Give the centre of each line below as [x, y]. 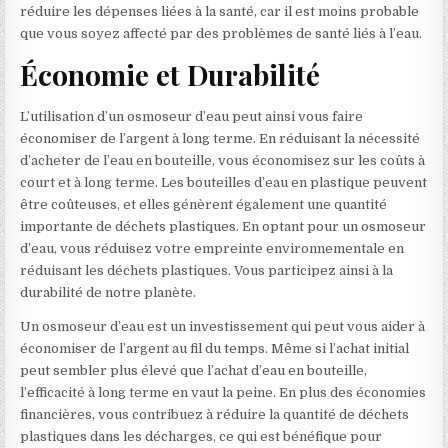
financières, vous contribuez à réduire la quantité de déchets [215, 415]
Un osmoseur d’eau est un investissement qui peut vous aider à [223, 327]
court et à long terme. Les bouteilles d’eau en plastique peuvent [224, 183]
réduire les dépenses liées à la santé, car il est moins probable [220, 11]
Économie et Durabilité [170, 75]
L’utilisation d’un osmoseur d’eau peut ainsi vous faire [192, 117]
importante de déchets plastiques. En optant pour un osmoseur [223, 227]
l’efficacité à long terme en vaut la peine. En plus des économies [223, 393]
